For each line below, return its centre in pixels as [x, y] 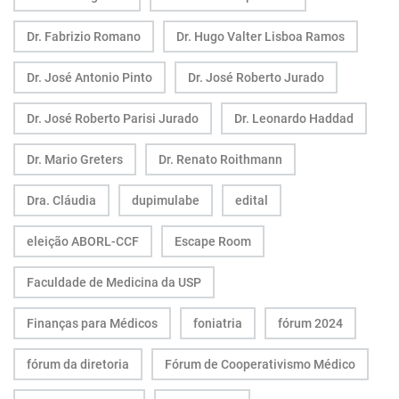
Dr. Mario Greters [75, 159]
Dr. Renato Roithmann [220, 159]
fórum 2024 [310, 323]
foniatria [218, 323]
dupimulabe [166, 200]
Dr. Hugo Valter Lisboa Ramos [261, 36]
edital [252, 200]
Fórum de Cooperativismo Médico [260, 364]
